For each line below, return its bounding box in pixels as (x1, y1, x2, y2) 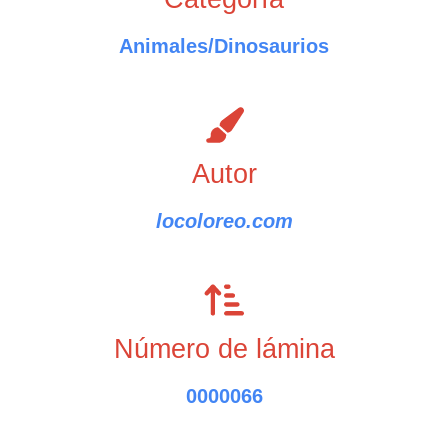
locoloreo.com (155, 210, 293, 232)
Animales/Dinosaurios (119, 35, 329, 57)
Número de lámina (113, 334, 335, 364)
